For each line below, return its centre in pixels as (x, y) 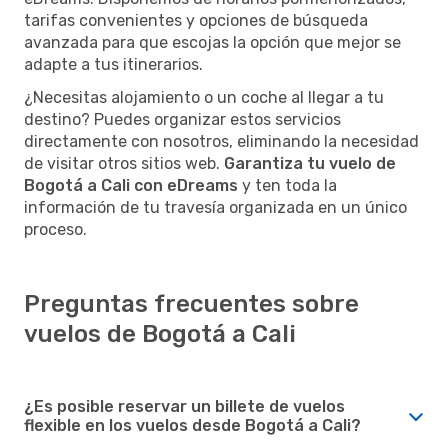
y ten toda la (287, 185)
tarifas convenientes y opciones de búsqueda (196, 20)
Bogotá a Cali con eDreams (131, 185)
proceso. (55, 229)
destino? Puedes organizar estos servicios (182, 119)
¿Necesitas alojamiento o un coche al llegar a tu (204, 97)
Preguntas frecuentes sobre (191, 303)
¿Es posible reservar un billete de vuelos (184, 406)
